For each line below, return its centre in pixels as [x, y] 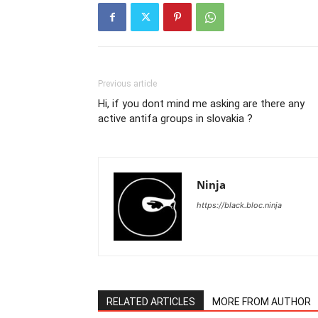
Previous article [127, 84]
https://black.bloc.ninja [239, 205]
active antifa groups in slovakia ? [175, 119]
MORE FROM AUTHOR [262, 302]
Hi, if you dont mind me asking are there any [201, 104]
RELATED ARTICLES [151, 302]
